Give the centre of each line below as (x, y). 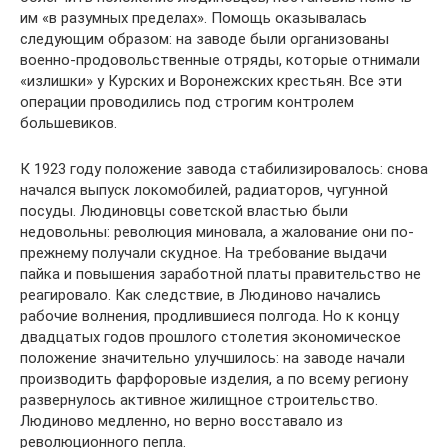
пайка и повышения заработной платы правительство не (220, 274)
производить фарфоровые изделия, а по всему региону (214, 379)
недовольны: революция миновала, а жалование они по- (217, 232)
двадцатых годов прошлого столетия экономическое (210, 337)
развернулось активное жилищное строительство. (199, 400)
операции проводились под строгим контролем (187, 102)
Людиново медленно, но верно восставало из (181, 421)
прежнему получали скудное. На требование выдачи (203, 253)
